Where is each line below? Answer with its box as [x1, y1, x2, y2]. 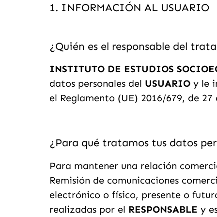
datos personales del [49, 77, 145, 89]
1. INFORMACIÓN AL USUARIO [49, 1, 209, 14]
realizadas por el [49, 203, 128, 215]
